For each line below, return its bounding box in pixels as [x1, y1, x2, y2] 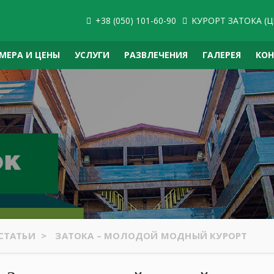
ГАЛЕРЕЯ [202, 48, 241, 61]
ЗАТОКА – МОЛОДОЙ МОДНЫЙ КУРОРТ [55, 229, 248, 242]
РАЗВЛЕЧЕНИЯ [124, 48, 188, 61]
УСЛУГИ [75, 48, 109, 61]
